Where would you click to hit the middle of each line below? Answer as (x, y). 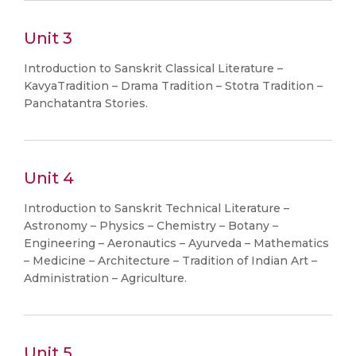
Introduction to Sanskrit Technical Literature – (157, 208)
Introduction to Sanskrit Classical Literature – (153, 68)
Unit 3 (48, 38)
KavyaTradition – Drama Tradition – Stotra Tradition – (173, 86)
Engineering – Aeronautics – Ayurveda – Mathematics (176, 243)
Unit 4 (49, 178)
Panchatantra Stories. (86, 103)
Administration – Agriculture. (105, 278)
